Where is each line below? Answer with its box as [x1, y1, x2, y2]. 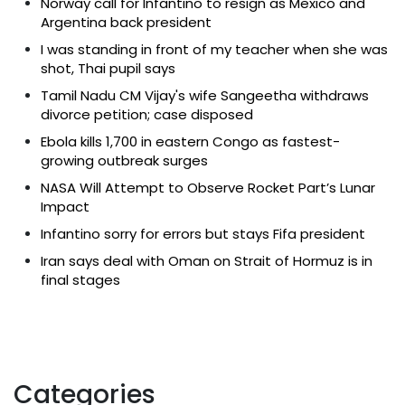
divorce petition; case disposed [41, 104, 253, 124]
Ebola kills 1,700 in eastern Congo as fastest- [41, 131, 340, 151]
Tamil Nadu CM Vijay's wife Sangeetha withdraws [41, 85, 369, 105]
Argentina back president [41, 12, 212, 32]
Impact [41, 196, 89, 216]
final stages [41, 269, 120, 289]
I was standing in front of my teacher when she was [41, 39, 388, 59]
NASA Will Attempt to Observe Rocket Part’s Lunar [41, 177, 375, 197]
